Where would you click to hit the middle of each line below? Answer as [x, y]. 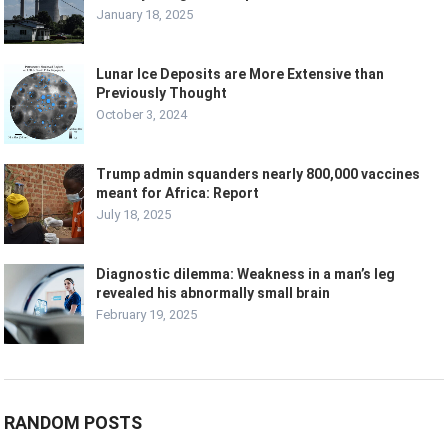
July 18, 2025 [134, 215]
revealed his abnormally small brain [213, 293]
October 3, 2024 [142, 115]
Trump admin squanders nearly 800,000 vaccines [258, 174]
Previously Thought [162, 93]
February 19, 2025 [147, 315]
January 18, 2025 [145, 15]
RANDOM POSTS [73, 423]
